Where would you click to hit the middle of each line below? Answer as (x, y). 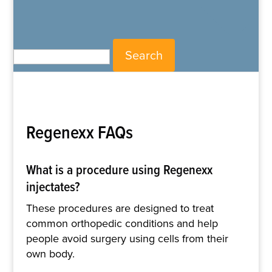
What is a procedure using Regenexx (119, 169)
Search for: (39, 45)
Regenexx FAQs (79, 131)
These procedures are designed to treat (120, 208)
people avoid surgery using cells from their (127, 238)
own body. (50, 253)
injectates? (53, 186)
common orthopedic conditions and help (122, 223)
